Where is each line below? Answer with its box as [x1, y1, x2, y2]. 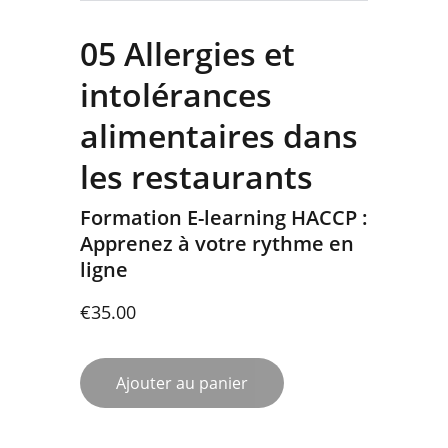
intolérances [80, 73, 272, 116]
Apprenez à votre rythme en [80, 230, 354, 257]
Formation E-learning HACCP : [80, 204, 368, 231]
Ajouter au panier [116, 372, 248, 394]
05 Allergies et [80, 32, 295, 75]
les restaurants [80, 155, 313, 198]
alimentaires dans [80, 114, 358, 157]
